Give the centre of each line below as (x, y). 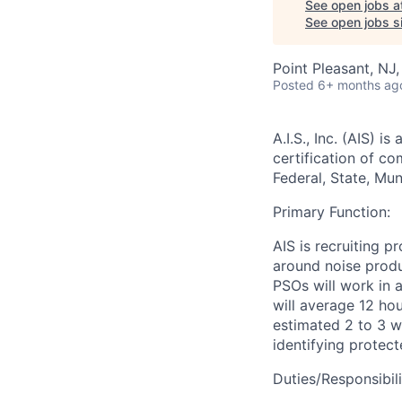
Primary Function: (332, 212)
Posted (293, 85)
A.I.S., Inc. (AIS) (324, 138)
